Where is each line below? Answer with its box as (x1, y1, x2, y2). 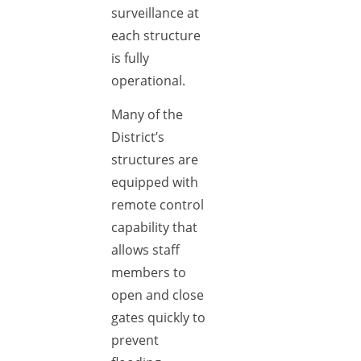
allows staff (111, 241, 180, 259)
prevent (111, 331, 159, 349)
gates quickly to (111, 309, 205, 326)
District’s (111, 128, 164, 146)
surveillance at (111, 4, 199, 22)
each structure (111, 27, 201, 44)
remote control (111, 196, 204, 214)
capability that (111, 218, 197, 236)
